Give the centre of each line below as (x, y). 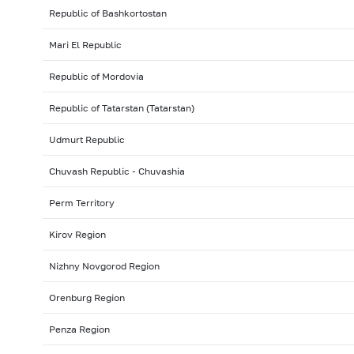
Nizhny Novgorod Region (104, 266)
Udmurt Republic (87, 140)
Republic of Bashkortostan (107, 13)
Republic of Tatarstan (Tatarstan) (121, 108)
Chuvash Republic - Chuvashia (117, 171)
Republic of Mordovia (96, 77)
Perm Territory (81, 203)
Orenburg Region (87, 298)
